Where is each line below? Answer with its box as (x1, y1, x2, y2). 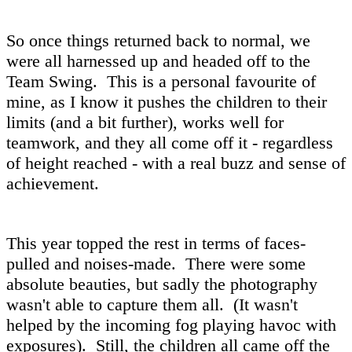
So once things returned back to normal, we (6, 30, 310, 50)
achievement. (6, 173, 99, 193)
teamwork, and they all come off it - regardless (6, 132, 333, 152)
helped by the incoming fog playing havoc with (6, 314, 336, 335)
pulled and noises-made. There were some (6, 253, 306, 273)
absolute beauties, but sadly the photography (6, 273, 317, 294)
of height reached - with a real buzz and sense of (6, 152, 346, 173)
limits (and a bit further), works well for (6, 112, 284, 132)
